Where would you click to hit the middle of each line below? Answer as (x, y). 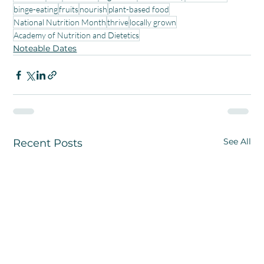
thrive (118, 22)
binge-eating (36, 9)
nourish (94, 9)
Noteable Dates (45, 49)
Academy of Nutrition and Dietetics (77, 35)
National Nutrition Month (60, 22)
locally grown (153, 22)
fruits (69, 9)
